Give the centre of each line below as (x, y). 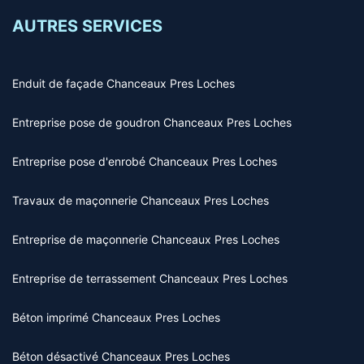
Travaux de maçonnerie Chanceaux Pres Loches (141, 200)
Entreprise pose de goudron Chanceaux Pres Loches (152, 122)
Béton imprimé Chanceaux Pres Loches (116, 317)
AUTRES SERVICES (87, 26)
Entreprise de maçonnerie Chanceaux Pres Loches (146, 239)
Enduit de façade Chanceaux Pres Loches (123, 83)
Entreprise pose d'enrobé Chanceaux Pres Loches (145, 161)
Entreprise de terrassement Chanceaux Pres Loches (150, 278)
